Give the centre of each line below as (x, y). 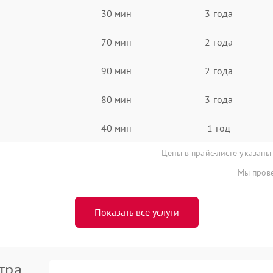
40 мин (116, 128)
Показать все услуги (136, 212)
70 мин (116, 42)
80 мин (116, 99)
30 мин (116, 13)
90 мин (116, 70)
